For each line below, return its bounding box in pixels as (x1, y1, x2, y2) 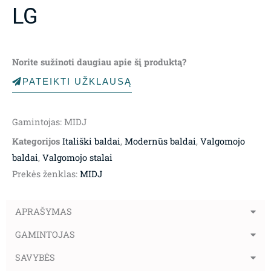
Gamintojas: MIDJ (12, 116, 87, 128)
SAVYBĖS (15, 251, 55, 263)
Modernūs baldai (125, 135, 196, 147)
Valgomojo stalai (42, 151, 113, 163)
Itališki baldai (62, 135, 120, 147)
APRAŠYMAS (15, 205, 72, 217)
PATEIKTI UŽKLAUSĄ (22, 76, 132, 87)
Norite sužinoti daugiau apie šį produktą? (12, 56, 186, 68)
